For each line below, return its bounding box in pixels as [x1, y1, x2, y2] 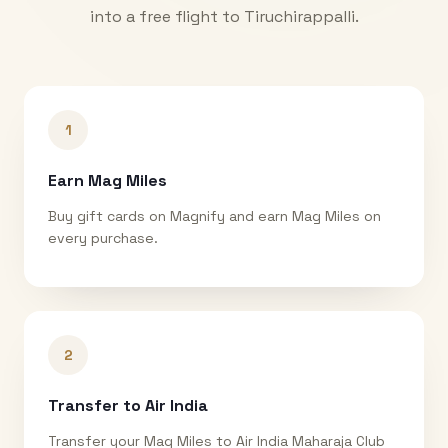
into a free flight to [89, 5, 244, 27]
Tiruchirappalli [243, 5, 355, 27]
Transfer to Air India [48, 394, 208, 416]
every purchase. [48, 228, 158, 247]
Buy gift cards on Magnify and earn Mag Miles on [48, 206, 381, 225]
